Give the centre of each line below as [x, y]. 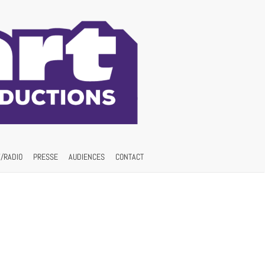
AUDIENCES [87, 157]
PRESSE [46, 157]
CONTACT [130, 157]
